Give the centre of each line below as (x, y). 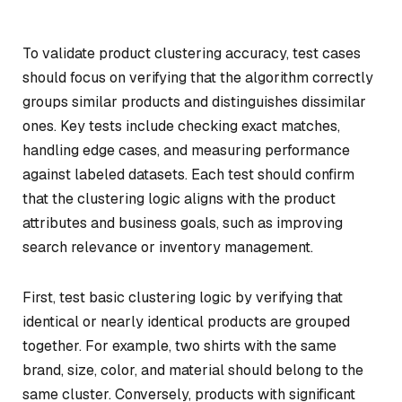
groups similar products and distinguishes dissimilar (194, 102)
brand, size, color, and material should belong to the (193, 370)
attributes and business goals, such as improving (183, 223)
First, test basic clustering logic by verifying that (183, 297)
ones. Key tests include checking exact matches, (181, 126)
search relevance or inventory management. (168, 247)
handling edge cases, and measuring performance (186, 150)
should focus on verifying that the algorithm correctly (198, 78)
